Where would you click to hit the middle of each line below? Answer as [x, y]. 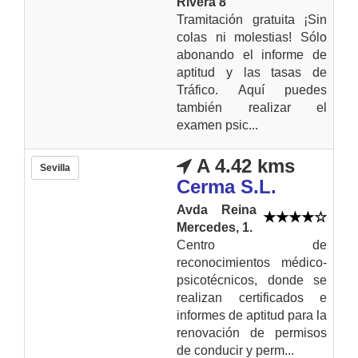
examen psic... [217, 125]
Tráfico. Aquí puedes [252, 89]
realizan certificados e [252, 297]
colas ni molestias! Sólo [252, 37]
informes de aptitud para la [252, 315]
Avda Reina [217, 209]
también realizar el [252, 107]
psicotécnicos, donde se [252, 280]
